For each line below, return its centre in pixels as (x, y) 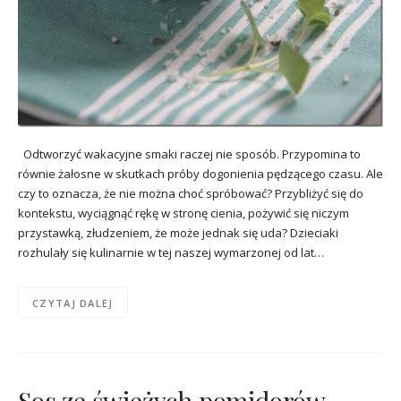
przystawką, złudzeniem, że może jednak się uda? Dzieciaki (178, 232)
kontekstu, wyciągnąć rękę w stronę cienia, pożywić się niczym (183, 213)
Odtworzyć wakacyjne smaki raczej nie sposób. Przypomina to (189, 154)
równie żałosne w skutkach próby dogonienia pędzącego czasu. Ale (200, 173)
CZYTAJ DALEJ (73, 303)
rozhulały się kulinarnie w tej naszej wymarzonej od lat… (171, 252)
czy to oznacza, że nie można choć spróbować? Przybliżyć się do (191, 193)
